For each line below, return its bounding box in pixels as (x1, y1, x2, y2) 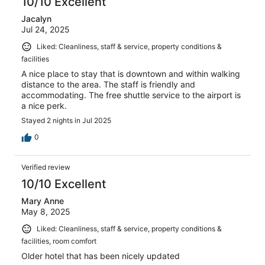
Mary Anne (21, 195, 64, 206)
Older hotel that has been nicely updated (21, 250, 180, 261)
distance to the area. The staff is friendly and (21, 79, 195, 89)
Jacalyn (21, 14, 51, 24)
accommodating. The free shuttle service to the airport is (21, 89, 241, 100)
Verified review (21, 162, 70, 172)
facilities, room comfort (21, 236, 96, 245)
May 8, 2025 (21, 206, 70, 216)
